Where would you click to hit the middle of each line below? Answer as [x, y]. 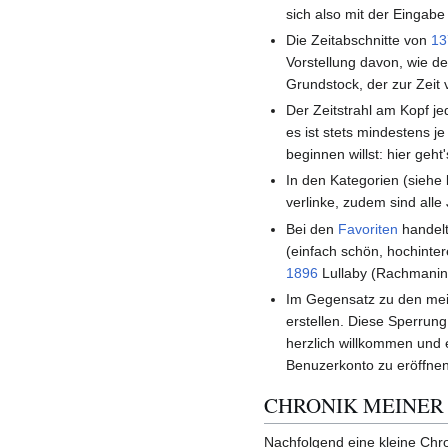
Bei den [312, 228]
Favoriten [368, 228]
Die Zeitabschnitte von [359, 39]
